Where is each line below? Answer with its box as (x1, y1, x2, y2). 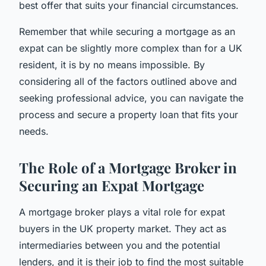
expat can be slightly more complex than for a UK (19, 42, 242, 54)
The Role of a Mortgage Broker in (19, 157, 237, 177)
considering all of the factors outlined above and (19, 75, 237, 87)
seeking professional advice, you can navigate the (19, 91, 243, 104)
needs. (19, 125, 49, 137)
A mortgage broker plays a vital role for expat (19, 205, 225, 218)
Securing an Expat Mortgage (19, 175, 204, 195)
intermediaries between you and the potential (19, 239, 220, 251)
